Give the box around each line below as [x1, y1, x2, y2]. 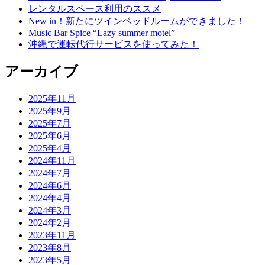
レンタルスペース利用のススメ [28, 3, 161, 14]
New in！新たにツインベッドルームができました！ [28, 15, 245, 26]
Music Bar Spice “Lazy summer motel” [28, 27, 175, 38]
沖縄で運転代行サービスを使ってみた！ [28, 38, 199, 49]
